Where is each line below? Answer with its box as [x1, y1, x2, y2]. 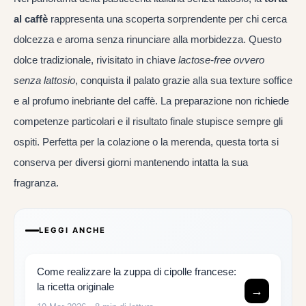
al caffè [14, 12, 48, 25]
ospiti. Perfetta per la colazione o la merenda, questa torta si [14, 135, 279, 148]
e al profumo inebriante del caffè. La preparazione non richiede [14, 94, 289, 107]
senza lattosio [14, 74, 75, 86]
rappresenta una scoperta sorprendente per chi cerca [48, 12, 287, 25]
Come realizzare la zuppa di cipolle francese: [37, 266, 236, 278]
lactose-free [178, 53, 231, 66]
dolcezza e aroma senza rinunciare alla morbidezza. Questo [14, 33, 281, 45]
